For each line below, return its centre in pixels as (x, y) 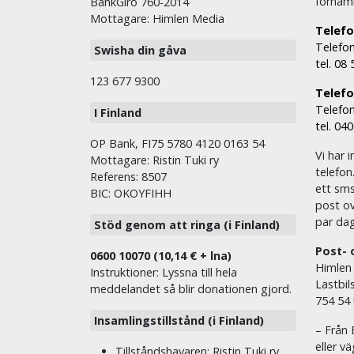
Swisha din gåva (140, 50)
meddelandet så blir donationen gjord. (191, 288)
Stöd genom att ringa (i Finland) (187, 224)
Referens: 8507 (128, 176)
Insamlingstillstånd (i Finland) (179, 320)
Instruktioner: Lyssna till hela (164, 272)
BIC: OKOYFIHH (131, 193)
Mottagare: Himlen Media (157, 18)
